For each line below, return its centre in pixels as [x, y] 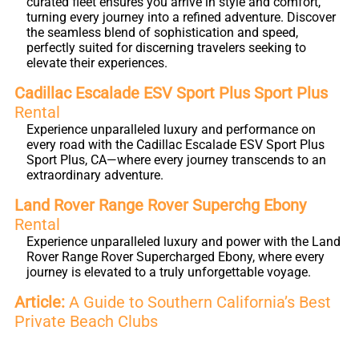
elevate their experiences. [97, 63]
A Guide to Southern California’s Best [198, 302]
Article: [40, 302]
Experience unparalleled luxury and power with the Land [184, 242]
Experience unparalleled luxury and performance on [171, 129]
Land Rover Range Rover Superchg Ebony [160, 205]
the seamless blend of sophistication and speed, [162, 32]
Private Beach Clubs [86, 321]
